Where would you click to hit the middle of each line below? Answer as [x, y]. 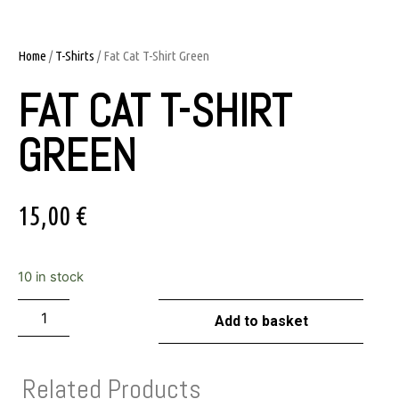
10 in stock [51, 277]
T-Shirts [75, 56]
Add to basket [261, 322]
